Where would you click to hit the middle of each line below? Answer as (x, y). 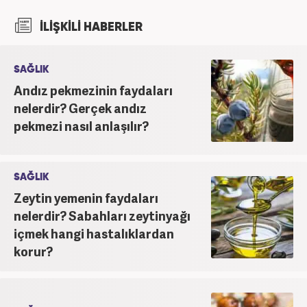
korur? (33, 251)
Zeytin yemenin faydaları (86, 197)
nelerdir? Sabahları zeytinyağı (102, 215)
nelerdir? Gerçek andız (80, 108)
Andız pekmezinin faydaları (93, 90)
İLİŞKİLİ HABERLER (90, 27)
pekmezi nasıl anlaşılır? (81, 125)
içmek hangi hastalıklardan (94, 233)
